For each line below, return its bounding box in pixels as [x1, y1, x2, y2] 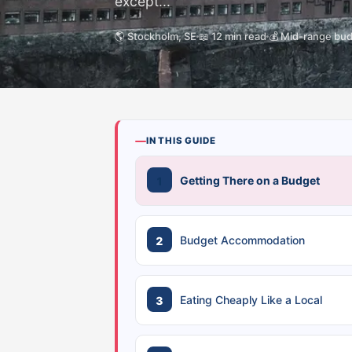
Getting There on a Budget [180, 174, 320, 187]
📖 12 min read [199, 30, 266, 42]
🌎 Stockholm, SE [115, 30, 196, 42]
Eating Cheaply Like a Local [180, 293, 322, 306]
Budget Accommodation [180, 233, 305, 247]
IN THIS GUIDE [146, 135, 216, 146]
